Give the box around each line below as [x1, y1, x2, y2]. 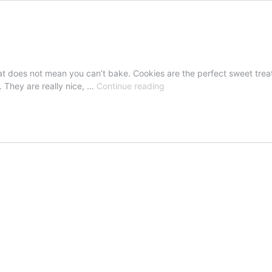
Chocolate [164, 93, 204, 103]
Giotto [164, 80, 188, 90]
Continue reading [97, 81, 165, 91]
